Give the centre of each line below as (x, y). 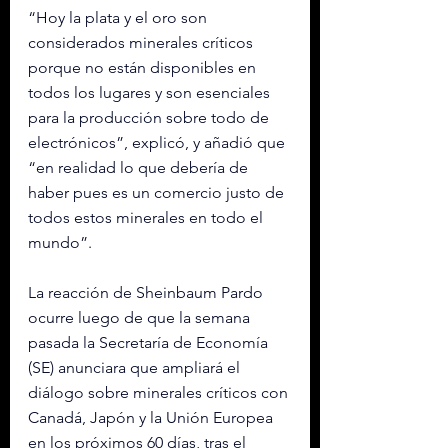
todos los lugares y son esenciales (151, 92)
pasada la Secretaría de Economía (150, 342)
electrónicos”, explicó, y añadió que (158, 142)
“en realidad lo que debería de (140, 167)
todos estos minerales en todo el (147, 217)
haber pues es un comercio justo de (158, 192)
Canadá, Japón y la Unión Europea (152, 417)
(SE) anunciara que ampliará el (136, 367)
